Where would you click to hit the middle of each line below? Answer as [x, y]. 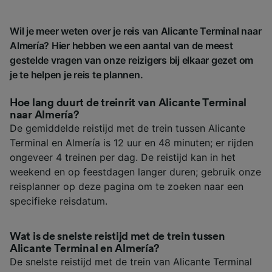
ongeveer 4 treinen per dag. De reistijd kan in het [123, 157]
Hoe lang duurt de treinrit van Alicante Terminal [128, 102]
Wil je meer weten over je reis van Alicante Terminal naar [136, 31]
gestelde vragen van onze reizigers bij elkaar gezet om [132, 60]
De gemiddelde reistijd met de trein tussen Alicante [127, 128]
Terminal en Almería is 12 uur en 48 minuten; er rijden [131, 142]
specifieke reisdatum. [59, 201]
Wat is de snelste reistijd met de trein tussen [117, 236]
